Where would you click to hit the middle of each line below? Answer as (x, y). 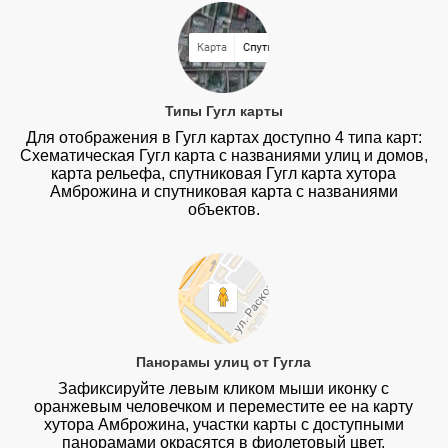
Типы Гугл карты (223, 111)
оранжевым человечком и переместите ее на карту (224, 406)
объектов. (223, 210)
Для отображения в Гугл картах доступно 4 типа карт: (223, 138)
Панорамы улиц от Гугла (224, 361)
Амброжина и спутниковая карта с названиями (223, 192)
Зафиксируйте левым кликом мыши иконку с (224, 388)
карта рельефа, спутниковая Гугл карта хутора (224, 174)
